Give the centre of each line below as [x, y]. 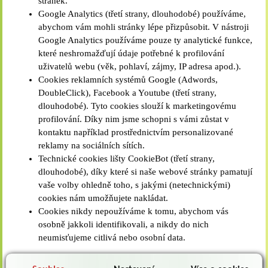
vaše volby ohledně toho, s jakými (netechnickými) [135, 185]
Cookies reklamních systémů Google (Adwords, [128, 80]
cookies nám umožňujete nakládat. [103, 198]
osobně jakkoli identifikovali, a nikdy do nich [124, 224]
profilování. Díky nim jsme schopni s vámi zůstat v [134, 119]
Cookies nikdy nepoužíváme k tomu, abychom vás [134, 211]
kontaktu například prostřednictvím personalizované [136, 132]
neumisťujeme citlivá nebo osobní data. [112, 237]
